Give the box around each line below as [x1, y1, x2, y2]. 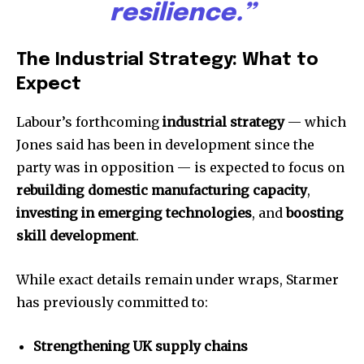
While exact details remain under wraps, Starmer [16, 271, 339, 288]
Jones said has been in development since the [16, 136, 314, 154]
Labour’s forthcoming [16, 114, 162, 131]
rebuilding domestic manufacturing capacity [16, 182, 307, 199]
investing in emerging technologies [16, 205, 252, 222]
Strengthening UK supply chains [33, 338, 248, 355]
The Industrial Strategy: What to [16, 51, 318, 70]
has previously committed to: [16, 294, 208, 311]
